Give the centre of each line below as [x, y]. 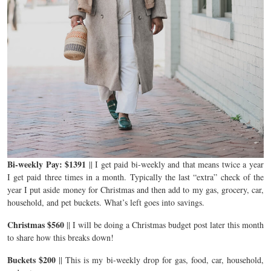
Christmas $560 [36, 224]
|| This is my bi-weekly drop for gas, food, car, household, [160, 260]
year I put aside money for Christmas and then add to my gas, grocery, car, [135, 189]
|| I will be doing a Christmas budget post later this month [164, 224]
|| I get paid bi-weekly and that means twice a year [176, 164]
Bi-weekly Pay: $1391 [48, 164]
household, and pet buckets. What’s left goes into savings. [106, 202]
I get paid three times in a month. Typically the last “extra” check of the [135, 177]
